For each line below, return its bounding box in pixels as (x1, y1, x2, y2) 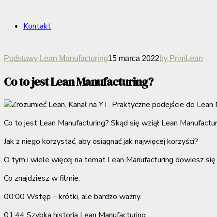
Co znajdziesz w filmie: (4, 172, 80, 184)
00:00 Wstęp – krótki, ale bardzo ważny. (4, 191, 141, 202)
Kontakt (23, 21, 51, 31)
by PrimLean (159, 54, 203, 62)
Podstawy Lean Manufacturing (4, 54, 108, 62)
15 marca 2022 (108, 54, 159, 62)
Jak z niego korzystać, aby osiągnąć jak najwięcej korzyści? (4, 136, 198, 147)
